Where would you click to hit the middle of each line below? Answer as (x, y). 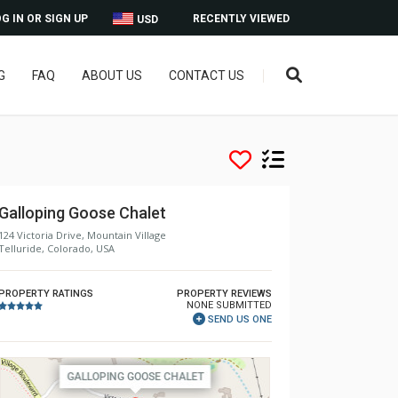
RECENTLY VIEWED (241, 19)
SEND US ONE (240, 319)
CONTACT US (206, 76)
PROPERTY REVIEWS (224, 294)
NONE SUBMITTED (229, 305)
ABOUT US (111, 76)
